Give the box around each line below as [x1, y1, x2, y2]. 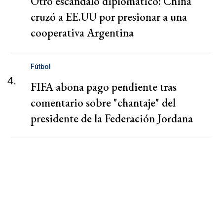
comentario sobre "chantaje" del [31, 95, 176, 110]
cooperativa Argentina [31, 25, 134, 40]
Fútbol [31, 63, 51, 71]
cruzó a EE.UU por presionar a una [31, 9, 187, 25]
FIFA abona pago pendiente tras [31, 79, 177, 95]
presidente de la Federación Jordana [31, 111, 193, 126]
